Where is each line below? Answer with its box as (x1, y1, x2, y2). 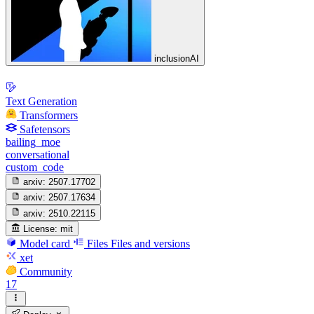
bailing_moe (6, 135, 60, 148)
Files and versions (111, 237, 190, 250)
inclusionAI (154, 53, 199, 64)
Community (20, 265, 72, 278)
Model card (20, 237, 70, 250)
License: (23, 223, 58, 234)
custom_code (6, 161, 64, 173)
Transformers (20, 109, 78, 121)
